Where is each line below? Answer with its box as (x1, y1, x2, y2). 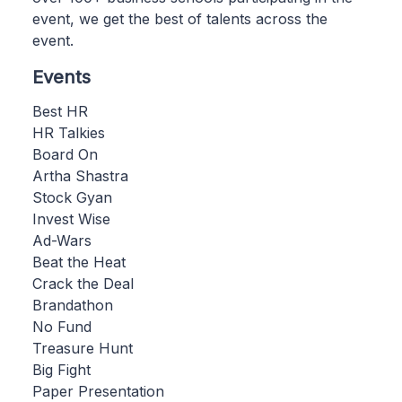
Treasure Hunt (32, 338, 133, 357)
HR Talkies (32, 123, 105, 142)
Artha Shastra (32, 166, 128, 185)
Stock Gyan (32, 188, 112, 206)
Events (32, 65, 91, 88)
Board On (32, 144, 98, 163)
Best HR (32, 101, 88, 120)
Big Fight (32, 360, 91, 379)
